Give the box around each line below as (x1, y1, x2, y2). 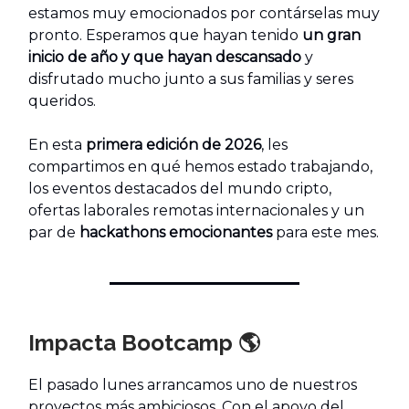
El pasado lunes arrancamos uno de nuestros (28, 376, 357, 394)
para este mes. (276, 224, 379, 242)
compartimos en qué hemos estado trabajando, (28, 158, 372, 176)
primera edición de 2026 (86, 136, 261, 154)
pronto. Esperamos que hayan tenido (28, 26, 302, 45)
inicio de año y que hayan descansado (28, 48, 301, 67)
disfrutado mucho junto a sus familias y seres (28, 70, 353, 89)
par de (28, 224, 79, 242)
